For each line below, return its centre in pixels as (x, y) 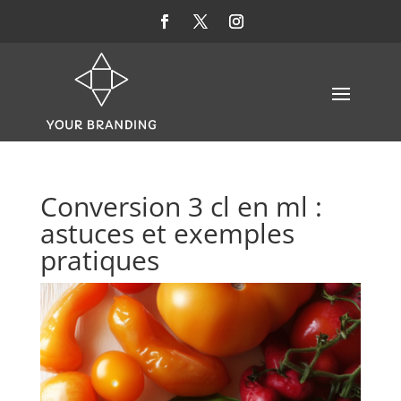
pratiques (99, 260)
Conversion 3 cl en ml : (181, 206)
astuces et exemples (167, 233)
